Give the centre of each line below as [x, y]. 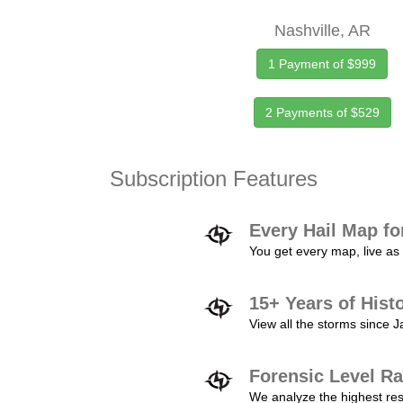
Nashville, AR [322, 31]
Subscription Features [214, 179]
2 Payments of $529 [322, 112]
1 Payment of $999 [322, 64]
